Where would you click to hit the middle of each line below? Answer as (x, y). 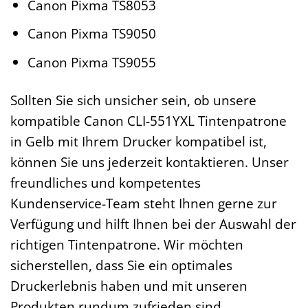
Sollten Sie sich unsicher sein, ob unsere (133, 100)
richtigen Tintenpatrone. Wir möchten (127, 244)
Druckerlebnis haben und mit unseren (129, 285)
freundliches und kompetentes (106, 182)
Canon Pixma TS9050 (91, 34)
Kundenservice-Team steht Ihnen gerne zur (144, 203)
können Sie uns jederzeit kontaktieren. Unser (150, 162)
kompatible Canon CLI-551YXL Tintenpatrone (148, 120)
